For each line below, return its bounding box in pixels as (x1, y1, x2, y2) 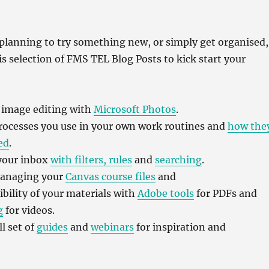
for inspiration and (133, 221, 226, 234)
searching (154, 154, 202, 166)
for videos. (2, 204, 55, 217)
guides (36, 221, 68, 234)
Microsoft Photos (93, 103, 176, 116)
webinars (90, 221, 134, 234)
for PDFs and (193, 187, 257, 200)
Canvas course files (65, 171, 156, 183)
